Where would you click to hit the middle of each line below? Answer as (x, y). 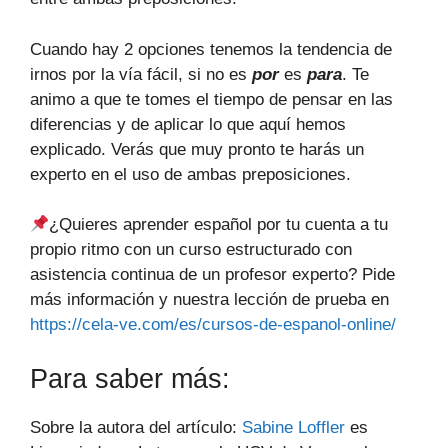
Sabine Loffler (293, 427)
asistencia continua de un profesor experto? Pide (212, 274)
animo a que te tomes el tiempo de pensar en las (211, 99)
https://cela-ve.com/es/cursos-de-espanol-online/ (213, 324)
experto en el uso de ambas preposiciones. (190, 174)
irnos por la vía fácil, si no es (141, 74)
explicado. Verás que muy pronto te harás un (197, 149)
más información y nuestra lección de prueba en (209, 299)
